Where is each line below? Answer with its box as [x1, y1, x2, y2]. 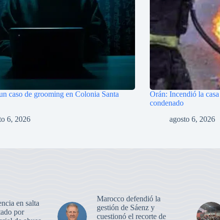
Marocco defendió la [97, 194, 161, 203]
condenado [150, 99, 184, 108]
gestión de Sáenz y [97, 203, 155, 212]
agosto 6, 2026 [169, 114, 216, 123]
